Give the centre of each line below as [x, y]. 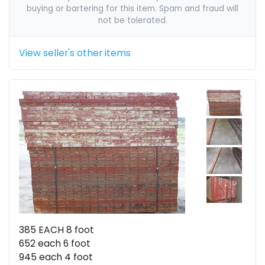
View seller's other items [75, 53]
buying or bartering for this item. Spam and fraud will [132, 9]
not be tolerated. [132, 21]
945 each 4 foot [56, 257]
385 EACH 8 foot [56, 230]
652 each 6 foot [55, 244]
